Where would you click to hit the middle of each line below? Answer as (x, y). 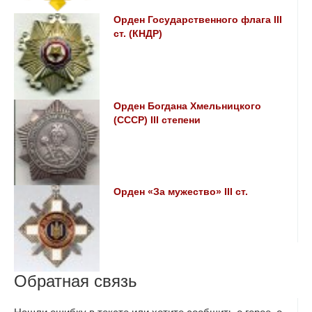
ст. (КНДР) (138, 34)
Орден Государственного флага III (198, 20)
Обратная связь (76, 281)
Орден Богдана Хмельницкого (188, 106)
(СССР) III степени (157, 120)
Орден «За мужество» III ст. (181, 192)
